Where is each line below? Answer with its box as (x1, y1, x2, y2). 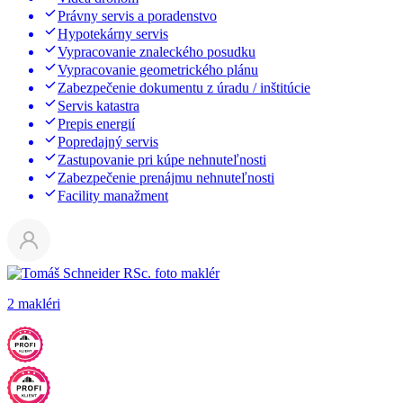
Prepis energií (58, 116, 135, 131)
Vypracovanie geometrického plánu (58, 62, 258, 77)
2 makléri (7, 296, 60, 311)
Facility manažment (58, 188, 168, 203)
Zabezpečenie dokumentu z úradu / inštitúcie (58, 80, 310, 95)
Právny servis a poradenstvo (58, 8, 217, 23)
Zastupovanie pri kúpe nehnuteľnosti (58, 152, 266, 167)
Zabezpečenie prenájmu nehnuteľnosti (58, 170, 274, 185)
